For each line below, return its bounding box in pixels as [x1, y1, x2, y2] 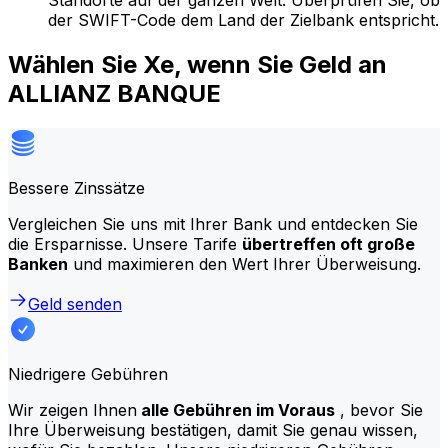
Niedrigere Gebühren [8, 363, 168, 384]
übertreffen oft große [242, 233, 415, 254]
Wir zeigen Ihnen [8, 399, 137, 420]
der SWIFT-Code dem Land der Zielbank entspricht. [48, 10, 439, 31]
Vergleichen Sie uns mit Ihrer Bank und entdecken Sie [8, 213, 418, 234]
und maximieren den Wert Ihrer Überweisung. [68, 253, 421, 274]
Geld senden [28, 293, 122, 314]
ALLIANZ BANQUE [8, 78, 221, 108]
